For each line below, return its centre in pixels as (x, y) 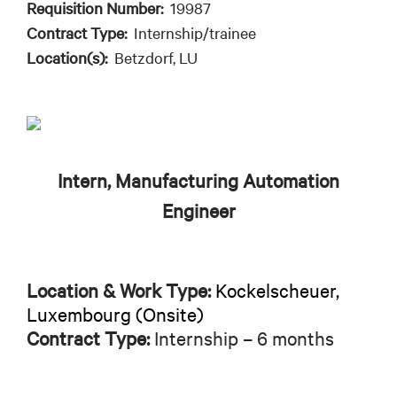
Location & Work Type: (119, 290)
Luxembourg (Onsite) (115, 314)
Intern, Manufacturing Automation (198, 180)
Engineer (198, 210)
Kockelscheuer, (277, 290)
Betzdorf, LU (156, 58)
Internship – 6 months (242, 338)
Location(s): (70, 58)
